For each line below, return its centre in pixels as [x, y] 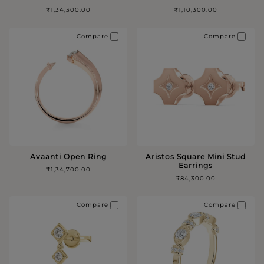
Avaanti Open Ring [68, 156]
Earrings [196, 165]
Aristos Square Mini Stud [196, 156]
